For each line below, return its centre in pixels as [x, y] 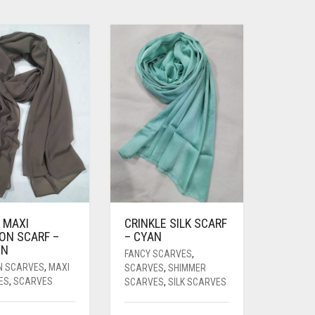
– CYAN [143, 236]
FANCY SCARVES [158, 253]
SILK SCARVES [197, 282]
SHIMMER [187, 268]
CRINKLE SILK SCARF [175, 223]
